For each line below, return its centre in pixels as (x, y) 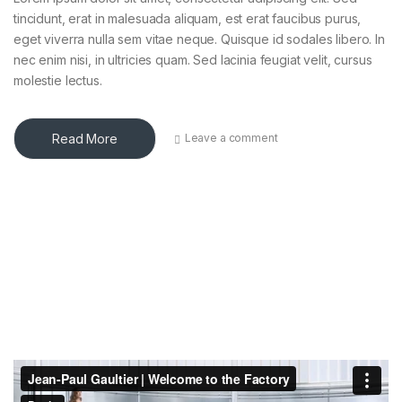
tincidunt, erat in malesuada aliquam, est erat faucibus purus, (188, 18)
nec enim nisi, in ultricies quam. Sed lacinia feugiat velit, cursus (193, 59)
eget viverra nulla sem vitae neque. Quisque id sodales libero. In (199, 39)
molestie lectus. (58, 80)
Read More (85, 138)
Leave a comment (231, 138)
